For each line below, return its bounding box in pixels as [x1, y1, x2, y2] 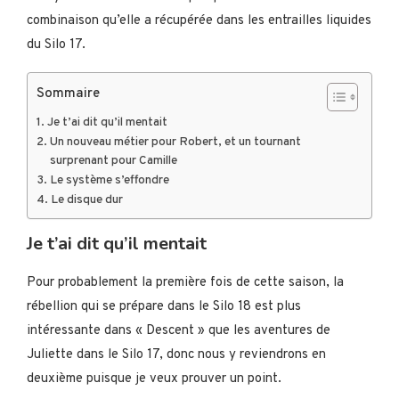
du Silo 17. [27, 36, 85, 53]
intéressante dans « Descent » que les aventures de [27, 322, 330, 339]
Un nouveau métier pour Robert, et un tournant [49, 134, 301, 150]
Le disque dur [50, 191, 123, 208]
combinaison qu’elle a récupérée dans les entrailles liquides [27, 12, 371, 29]
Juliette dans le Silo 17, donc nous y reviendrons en [27, 346, 326, 363]
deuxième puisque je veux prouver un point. [27, 370, 281, 387]
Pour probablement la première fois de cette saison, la [27, 273, 344, 291]
